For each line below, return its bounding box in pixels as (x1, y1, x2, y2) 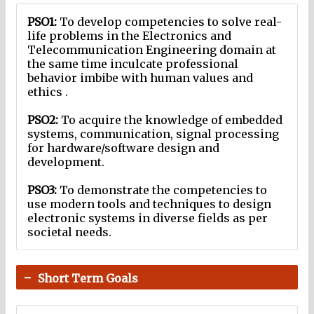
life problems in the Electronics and (27, 29, 231, 43)
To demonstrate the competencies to (57, 183, 267, 198)
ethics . (27, 85, 68, 100)
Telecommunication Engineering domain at (27, 43, 276, 57)
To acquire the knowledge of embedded (58, 113, 282, 128)
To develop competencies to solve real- (60, 15, 282, 29)
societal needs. (27, 225, 111, 240)
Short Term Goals (35, 271, 138, 286)
